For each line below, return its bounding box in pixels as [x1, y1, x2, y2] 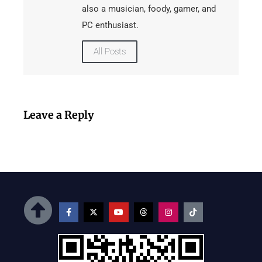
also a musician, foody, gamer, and [82, 4, 216, 15]
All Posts [94, 46, 126, 57]
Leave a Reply [23, 108, 94, 122]
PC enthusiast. [82, 20, 139, 31]
